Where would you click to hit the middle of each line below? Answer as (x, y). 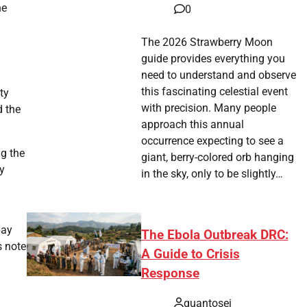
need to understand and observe (219, 75)
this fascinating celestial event (215, 91)
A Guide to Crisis (190, 254)
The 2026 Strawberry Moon (207, 42)
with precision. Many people (209, 108)
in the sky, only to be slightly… (212, 173)
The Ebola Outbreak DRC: (214, 235)
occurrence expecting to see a (213, 140)
